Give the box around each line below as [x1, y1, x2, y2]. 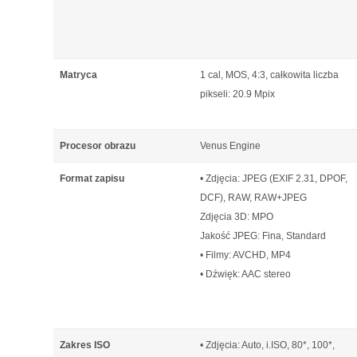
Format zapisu [60, 173, 124, 184]
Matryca [60, 69, 97, 80]
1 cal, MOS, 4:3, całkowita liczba [200, 69, 339, 80]
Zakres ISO [60, 339, 110, 351]
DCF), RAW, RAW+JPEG [200, 192, 307, 203]
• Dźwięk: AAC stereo [200, 269, 291, 280]
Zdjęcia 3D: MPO [200, 211, 273, 222]
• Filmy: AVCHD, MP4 [200, 249, 291, 261]
